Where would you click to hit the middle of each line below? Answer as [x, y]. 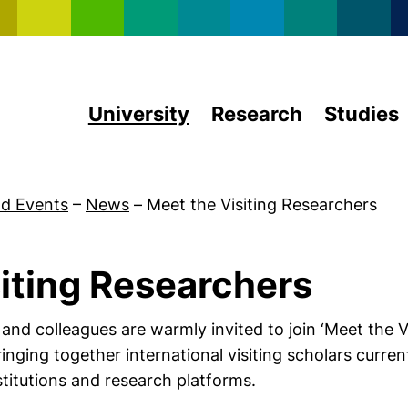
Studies [361, 114]
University [138, 114]
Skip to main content [284, 11]
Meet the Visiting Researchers [262, 204]
